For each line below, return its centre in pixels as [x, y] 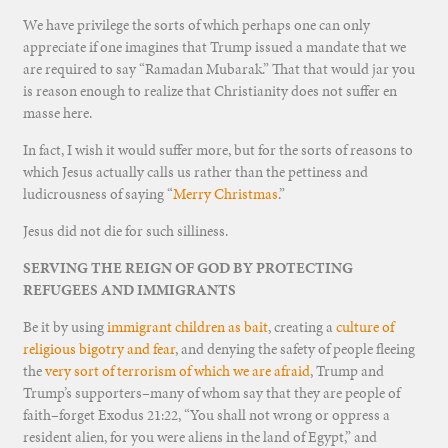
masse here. [57, 113]
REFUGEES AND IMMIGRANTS [129, 290]
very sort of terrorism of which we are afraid [177, 371]
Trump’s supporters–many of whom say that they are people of [211, 393]
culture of [364, 327]
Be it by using [64, 327]
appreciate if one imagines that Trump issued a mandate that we [214, 47]
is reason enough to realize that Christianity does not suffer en [209, 91]
